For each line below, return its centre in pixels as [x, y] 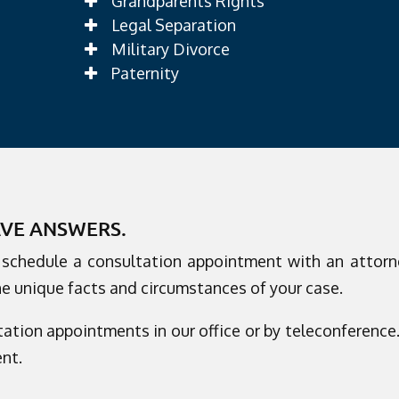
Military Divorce [170, 49]
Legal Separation [173, 24]
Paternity [145, 73]
